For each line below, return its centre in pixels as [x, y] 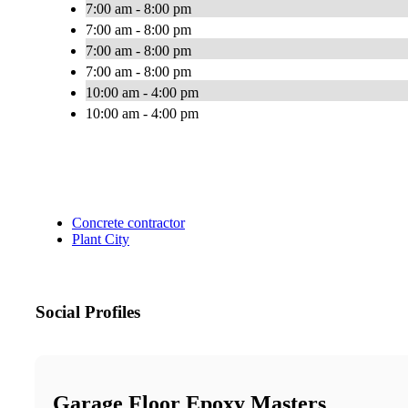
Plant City [101, 240]
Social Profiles [88, 312]
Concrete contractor [128, 223]
